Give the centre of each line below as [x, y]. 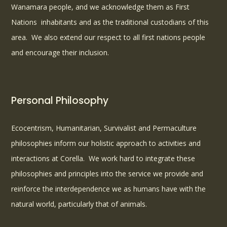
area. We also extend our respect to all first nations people [108, 37]
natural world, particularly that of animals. [80, 204]
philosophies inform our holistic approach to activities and [106, 143]
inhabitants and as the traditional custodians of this [125, 22]
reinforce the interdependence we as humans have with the [109, 189]
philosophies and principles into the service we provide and [107, 174]
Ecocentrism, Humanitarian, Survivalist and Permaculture [104, 128]
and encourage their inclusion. [60, 53]
